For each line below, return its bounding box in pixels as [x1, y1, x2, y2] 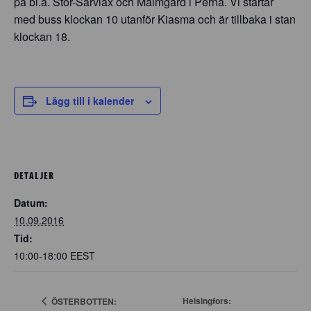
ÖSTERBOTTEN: [49, 294, 117, 308]
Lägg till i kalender [46, 94, 134, 108]
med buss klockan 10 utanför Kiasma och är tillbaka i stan [14, 11, 296, 27]
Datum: [14, 195, 48, 210]
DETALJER [14, 169, 54, 182]
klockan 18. [14, 28, 70, 44]
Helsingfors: [183, 294, 232, 308]
